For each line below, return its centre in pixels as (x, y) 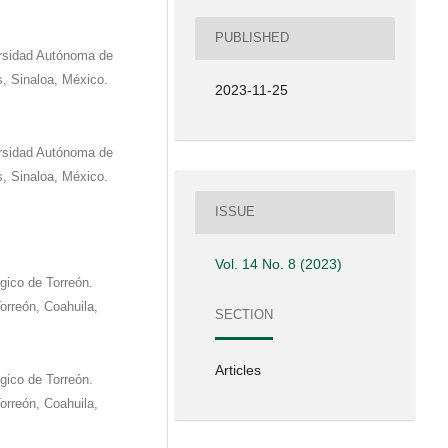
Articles (238, 369)
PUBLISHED (252, 38)
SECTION (244, 315)
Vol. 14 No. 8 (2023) (279, 263)
